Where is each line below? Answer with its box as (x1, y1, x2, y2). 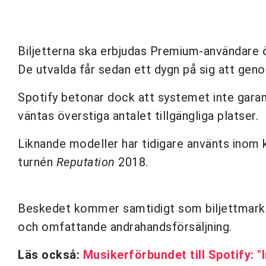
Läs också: (18, 247, 83, 262)
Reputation (56, 154, 115, 169)
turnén (18, 154, 56, 169)
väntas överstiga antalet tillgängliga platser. (18, 108, 258, 123)
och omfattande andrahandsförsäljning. (18, 219, 232, 234)
